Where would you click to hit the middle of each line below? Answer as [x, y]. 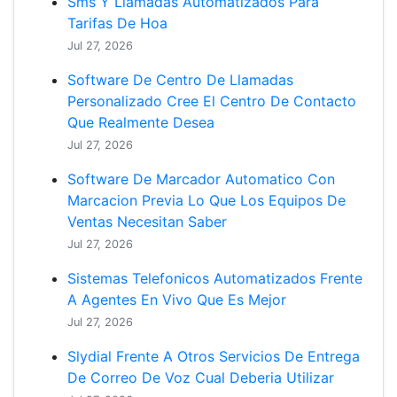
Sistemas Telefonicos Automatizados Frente [215, 278]
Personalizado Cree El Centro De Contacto [212, 101]
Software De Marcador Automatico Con [201, 179]
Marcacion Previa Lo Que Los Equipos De [206, 200]
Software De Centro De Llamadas [180, 80]
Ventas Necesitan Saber [147, 222]
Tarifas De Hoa [117, 23]
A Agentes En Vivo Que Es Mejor [177, 300]
